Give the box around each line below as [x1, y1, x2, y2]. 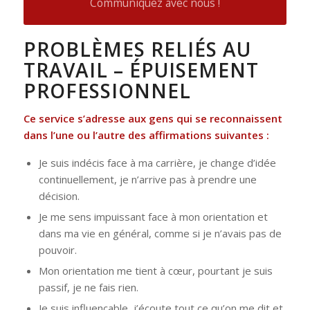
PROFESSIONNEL [23, 77, 191, 104]
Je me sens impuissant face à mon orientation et [38, 209, 268, 224]
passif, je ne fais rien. [38, 280, 138, 294]
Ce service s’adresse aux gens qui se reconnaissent [23, 111, 282, 125]
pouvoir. [38, 242, 77, 257]
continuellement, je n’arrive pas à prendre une [38, 172, 257, 186]
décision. [38, 188, 80, 203]
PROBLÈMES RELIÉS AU [23, 36, 251, 63]
